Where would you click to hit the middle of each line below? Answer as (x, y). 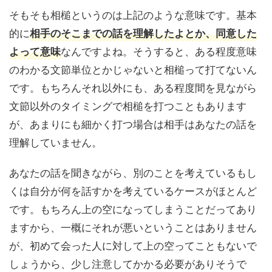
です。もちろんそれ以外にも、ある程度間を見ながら (133, 88)
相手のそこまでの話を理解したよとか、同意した (143, 33)
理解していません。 (56, 142)
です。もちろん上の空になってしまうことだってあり (133, 209)
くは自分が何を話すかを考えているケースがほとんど (133, 191)
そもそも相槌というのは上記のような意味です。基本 (133, 15)
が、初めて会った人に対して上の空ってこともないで (133, 246)
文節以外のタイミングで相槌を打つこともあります (128, 106)
